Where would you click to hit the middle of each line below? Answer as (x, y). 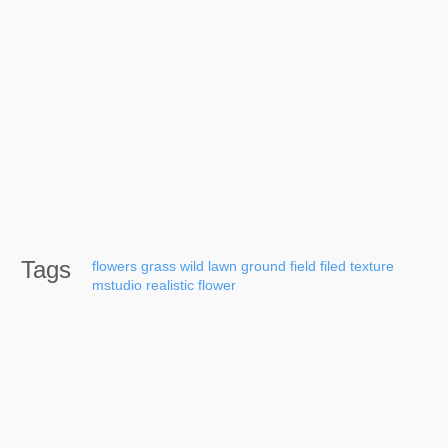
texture (372, 265)
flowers (114, 265)
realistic (170, 284)
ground (263, 265)
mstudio (117, 284)
